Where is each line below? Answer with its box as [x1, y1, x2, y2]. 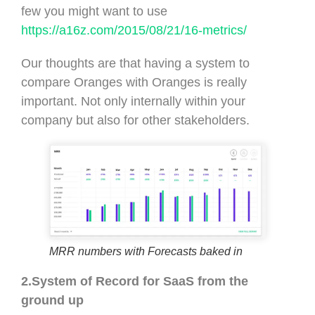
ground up [21, 292, 84, 307]
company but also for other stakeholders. [21, 112, 250, 127]
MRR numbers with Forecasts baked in [49, 245, 243, 257]
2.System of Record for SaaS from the [21, 274, 248, 288]
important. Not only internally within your [21, 94, 245, 108]
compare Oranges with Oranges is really [21, 75, 247, 89]
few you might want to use [21, 4, 167, 18]
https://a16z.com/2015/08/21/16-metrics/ [21, 22, 247, 37]
